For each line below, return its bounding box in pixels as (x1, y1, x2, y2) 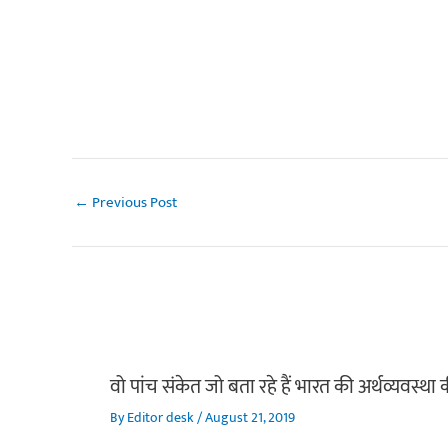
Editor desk (126, 406, 197, 430)
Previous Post (89, 189, 177, 215)
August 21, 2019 (204, 406, 295, 430)
